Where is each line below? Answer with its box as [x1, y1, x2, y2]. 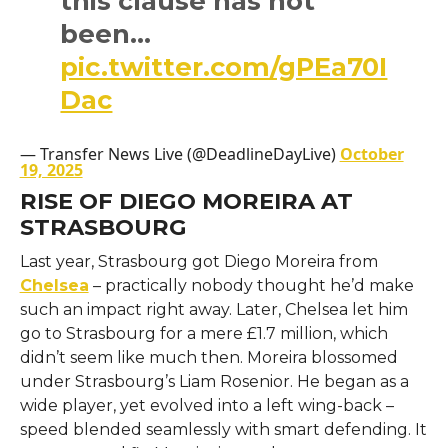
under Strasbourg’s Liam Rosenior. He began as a [19, 371, 409, 391]
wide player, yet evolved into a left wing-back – [19, 395, 394, 415]
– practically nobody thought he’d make [88, 275, 414, 295]
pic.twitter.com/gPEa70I [60, 50, 388, 82]
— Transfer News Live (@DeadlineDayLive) [19, 142, 340, 165]
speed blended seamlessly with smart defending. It [19, 419, 427, 439]
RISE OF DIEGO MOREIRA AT [19, 186, 353, 215]
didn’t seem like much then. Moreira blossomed [19, 347, 398, 367]
